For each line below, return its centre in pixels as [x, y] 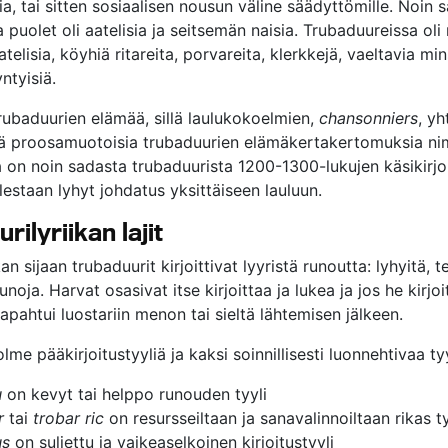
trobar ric [68, 418]
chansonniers [368, 118]
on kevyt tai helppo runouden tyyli [134, 394]
